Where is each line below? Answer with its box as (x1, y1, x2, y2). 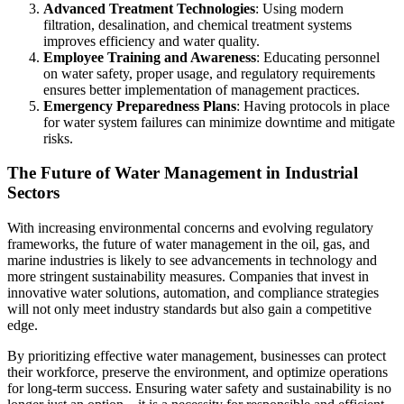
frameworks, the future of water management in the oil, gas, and (7, 235, 370, 252)
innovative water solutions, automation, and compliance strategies (7, 284, 379, 300)
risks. (43, 130, 73, 146)
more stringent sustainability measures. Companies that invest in (7, 268, 369, 284)
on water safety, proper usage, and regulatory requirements (43, 65, 375, 81)
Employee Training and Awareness (43, 49, 256, 65)
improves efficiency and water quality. (43, 32, 260, 49)
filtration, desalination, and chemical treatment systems (43, 16, 352, 32)
